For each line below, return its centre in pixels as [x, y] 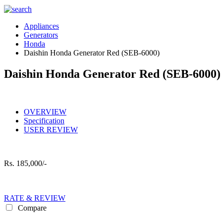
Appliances [41, 26]
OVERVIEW [45, 111]
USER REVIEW [51, 129]
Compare [31, 208]
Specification [44, 120]
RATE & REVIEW [35, 198]
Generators [41, 35]
